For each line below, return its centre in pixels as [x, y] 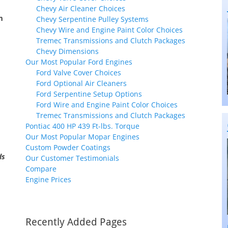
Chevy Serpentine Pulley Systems [92, 19]
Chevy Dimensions [67, 51]
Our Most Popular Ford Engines [79, 62]
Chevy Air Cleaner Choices [81, 8]
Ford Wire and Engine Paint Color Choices [107, 105]
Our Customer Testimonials [72, 158]
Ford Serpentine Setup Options [89, 94]
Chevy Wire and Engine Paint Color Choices [109, 30]
